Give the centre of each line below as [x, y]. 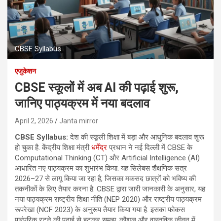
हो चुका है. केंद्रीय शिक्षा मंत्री [53, 147]
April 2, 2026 [34, 121]
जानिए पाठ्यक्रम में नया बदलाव [82, 103]
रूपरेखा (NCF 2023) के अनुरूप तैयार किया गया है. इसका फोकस [100, 209]
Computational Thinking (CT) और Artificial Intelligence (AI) [107, 158]
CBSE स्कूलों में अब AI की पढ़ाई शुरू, [97, 87]
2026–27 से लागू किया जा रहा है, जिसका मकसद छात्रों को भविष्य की [105, 178]
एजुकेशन [25, 71]
